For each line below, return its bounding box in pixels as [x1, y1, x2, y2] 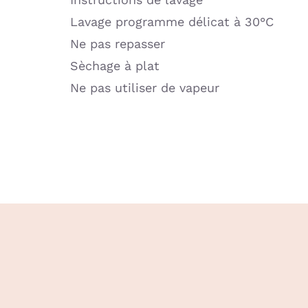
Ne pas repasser [69, 36, 165, 52]
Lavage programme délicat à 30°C [69, 14, 274, 30]
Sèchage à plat [69, 58, 159, 74]
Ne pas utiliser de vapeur [69, 80, 219, 96]
